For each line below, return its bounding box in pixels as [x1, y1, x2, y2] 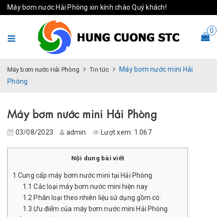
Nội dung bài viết [71, 155, 124, 162]
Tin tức [90, 66, 109, 73]
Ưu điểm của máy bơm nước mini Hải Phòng [32, 205, 168, 213]
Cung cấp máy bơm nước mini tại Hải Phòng [16, 171, 153, 180]
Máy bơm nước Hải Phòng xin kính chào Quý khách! [7, 3, 167, 11]
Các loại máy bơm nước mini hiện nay [32, 183, 148, 191]
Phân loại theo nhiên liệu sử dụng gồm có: [32, 194, 161, 202]
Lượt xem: [99, 128, 134, 136]
